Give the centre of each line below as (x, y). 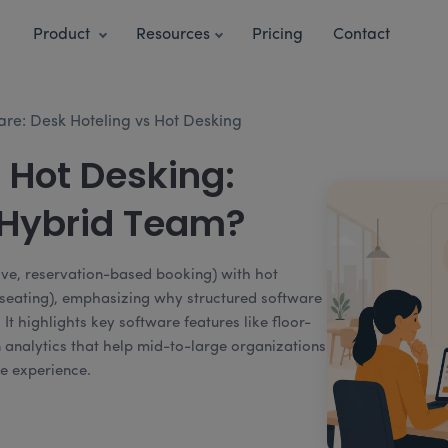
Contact (362, 35)
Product (63, 35)
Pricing (278, 35)
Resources (173, 35)
